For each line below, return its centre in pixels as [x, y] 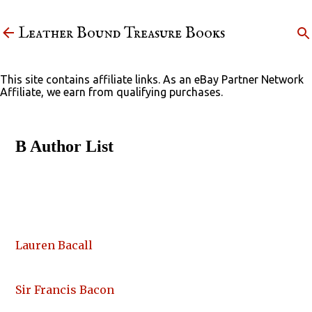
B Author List [64, 147]
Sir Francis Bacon [65, 290]
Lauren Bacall [54, 245]
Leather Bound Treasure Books [122, 33]
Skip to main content [156, 17]
